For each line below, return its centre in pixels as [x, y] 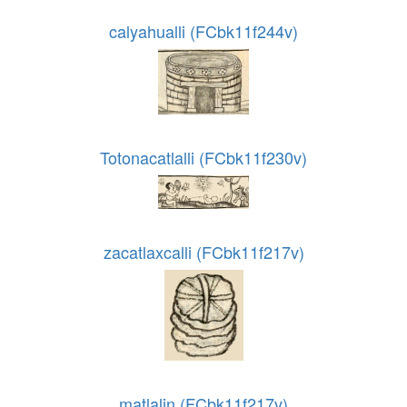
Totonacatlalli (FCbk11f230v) [203, 158]
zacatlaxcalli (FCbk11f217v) [203, 252]
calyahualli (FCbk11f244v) [203, 31]
